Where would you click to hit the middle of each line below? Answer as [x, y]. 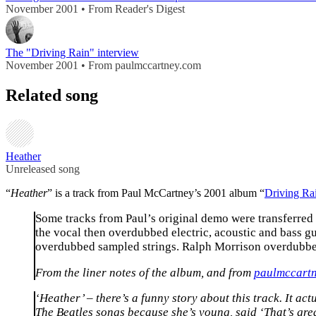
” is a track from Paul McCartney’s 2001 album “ [156, 193]
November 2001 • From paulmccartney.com [103, 66]
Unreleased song [43, 169]
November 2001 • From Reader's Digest [95, 9]
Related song [52, 96]
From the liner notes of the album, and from [145, 272]
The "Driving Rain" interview [72, 53]
